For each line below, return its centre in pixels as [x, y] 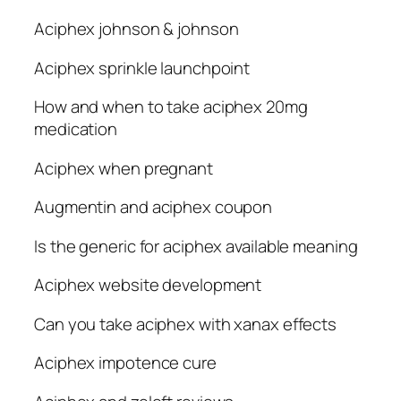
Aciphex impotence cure [125, 363]
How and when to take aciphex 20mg [171, 107]
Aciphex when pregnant [124, 168]
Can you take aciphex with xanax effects [186, 324]
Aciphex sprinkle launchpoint [142, 68]
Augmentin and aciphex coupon [154, 207]
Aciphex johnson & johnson [137, 29]
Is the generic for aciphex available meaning [196, 246]
